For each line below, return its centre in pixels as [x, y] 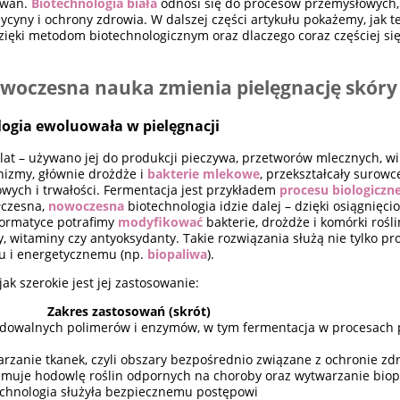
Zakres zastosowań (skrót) [129, 311]
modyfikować [161, 221]
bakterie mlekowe [204, 173]
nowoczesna [87, 205]
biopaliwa [178, 254]
